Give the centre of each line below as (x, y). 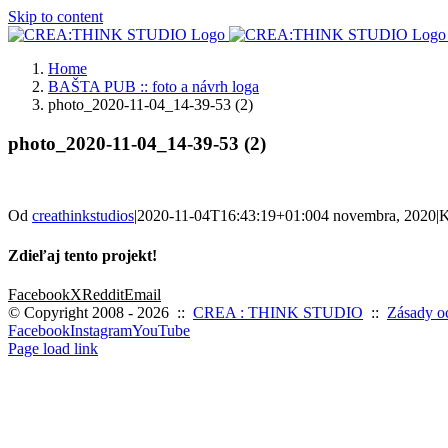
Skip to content (55, 16)
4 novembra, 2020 (378, 216)
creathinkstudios (83, 216)
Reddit (103, 294)
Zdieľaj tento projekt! (82, 255)
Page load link (53, 348)
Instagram (101, 330)
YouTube (161, 330)
